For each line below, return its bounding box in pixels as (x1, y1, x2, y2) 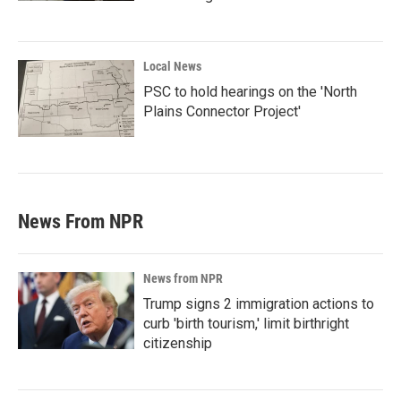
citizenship (143, 335, 212, 352)
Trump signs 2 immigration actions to (143, 295, 374, 312)
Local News (143, 59, 201, 73)
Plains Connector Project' (143, 103, 301, 120)
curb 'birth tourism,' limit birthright (143, 315, 349, 332)
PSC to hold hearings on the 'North (143, 83, 357, 100)
